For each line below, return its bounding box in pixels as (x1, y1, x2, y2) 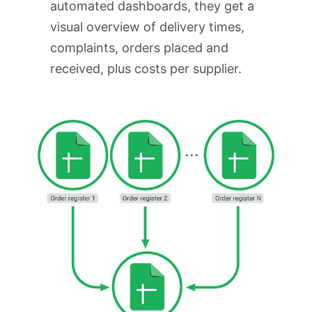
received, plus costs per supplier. (49, 61, 242, 76)
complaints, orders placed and (49, 40, 228, 55)
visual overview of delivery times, (49, 19, 244, 34)
